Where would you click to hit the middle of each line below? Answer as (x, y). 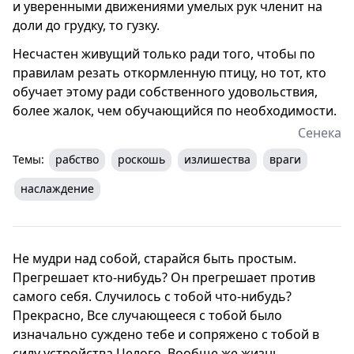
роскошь (141, 159)
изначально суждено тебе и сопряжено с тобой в (166, 334)
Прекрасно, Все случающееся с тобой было (147, 315)
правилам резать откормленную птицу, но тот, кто (169, 72)
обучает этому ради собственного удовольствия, (165, 91)
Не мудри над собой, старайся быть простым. (154, 258)
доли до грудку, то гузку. (86, 25)
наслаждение (57, 188)
